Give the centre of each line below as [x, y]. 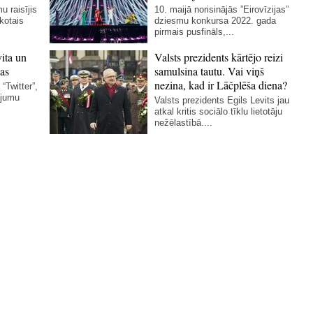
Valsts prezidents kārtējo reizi [219, 57]
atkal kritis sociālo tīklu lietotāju [219, 112]
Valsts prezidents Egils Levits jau [222, 101]
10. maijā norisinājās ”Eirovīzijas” [222, 10]
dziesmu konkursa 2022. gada [216, 21]
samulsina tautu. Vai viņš [210, 71]
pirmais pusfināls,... [195, 32]
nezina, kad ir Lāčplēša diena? [221, 85]
